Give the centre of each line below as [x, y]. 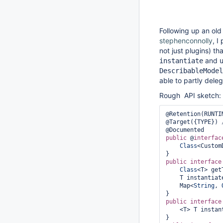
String [204, 186]
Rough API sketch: [190, 95]
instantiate [181, 61]
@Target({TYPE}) [194, 122]
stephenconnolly [186, 41]
